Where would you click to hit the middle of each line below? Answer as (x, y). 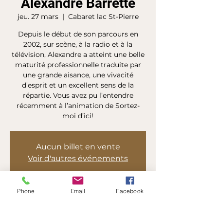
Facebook (130, 191)
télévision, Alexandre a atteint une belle (78, 54)
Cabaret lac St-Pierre (103, 17)
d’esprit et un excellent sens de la (78, 85)
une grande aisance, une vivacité (78, 75)
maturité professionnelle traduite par (78, 65)
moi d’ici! (78, 116)
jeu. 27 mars (38, 17)
